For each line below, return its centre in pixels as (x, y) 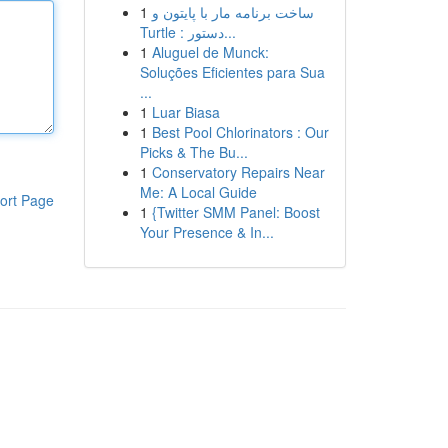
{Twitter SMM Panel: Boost (235, 212)
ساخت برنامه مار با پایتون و (232, 12)
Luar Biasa (185, 112)
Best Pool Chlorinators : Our (240, 132)
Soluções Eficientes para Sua (232, 72)
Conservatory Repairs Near (238, 172)
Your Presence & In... (206, 232)
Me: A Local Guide (198, 192)
